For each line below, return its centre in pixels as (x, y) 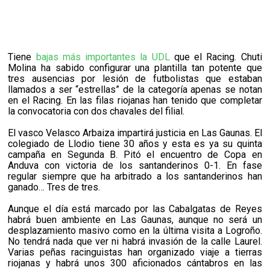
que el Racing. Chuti (216, 57)
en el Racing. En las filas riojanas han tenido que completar (135, 101)
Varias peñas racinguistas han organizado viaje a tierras (135, 253)
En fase (244, 166)
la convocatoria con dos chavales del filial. (96, 111)
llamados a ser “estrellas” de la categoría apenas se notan (135, 90)
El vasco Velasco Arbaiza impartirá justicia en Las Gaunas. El (135, 133)
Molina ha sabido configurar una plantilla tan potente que (135, 68)
